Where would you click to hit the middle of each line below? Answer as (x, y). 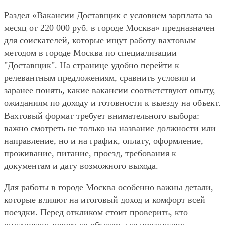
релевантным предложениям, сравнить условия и (100, 78)
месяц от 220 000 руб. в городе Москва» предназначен (109, 28)
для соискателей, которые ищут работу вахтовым (100, 40)
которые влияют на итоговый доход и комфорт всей (105, 200)
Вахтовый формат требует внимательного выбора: (102, 116)
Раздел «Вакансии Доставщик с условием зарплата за (108, 15)
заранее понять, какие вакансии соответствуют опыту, (110, 91)
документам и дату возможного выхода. (81, 166)
